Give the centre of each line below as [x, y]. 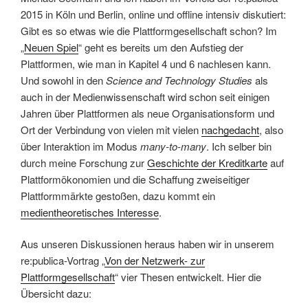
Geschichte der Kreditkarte [207, 162]
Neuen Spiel [51, 47]
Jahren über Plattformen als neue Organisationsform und [147, 113]
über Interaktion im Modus [80, 146]
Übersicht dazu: [56, 293]
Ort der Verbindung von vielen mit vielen [111, 129]
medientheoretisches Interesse [90, 212]
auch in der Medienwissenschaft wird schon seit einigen [145, 96]
